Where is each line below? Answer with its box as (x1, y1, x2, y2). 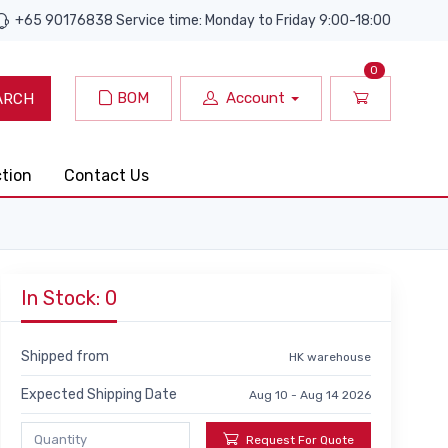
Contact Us (64, 166, 149, 185)
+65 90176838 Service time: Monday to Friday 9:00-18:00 (15, 12, 391, 29)
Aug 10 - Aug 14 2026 (249, 387, 371, 402)
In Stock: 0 (21, 286, 117, 310)
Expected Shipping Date (21, 386, 177, 403)
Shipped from (21, 348, 109, 365)
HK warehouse (289, 349, 371, 364)
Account (226, 89, 286, 108)
